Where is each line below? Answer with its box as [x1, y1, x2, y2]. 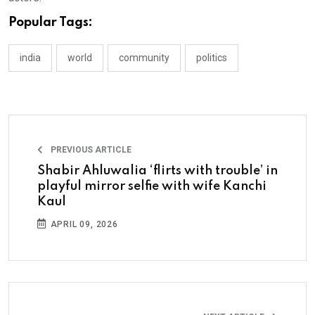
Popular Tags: [8, 15, 93, 29]
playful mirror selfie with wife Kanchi [37, 179, 266, 193]
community [119, 51, 169, 63]
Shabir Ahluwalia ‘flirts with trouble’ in [37, 164, 278, 177]
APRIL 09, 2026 [47, 219, 118, 229]
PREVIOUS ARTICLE [49, 144, 131, 155]
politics [196, 51, 227, 63]
